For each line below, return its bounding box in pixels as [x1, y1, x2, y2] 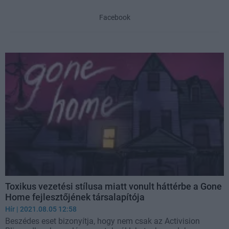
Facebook [99, 13, 130, 22]
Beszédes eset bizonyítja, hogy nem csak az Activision [5, 216, 200, 226]
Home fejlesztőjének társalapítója [5, 191, 145, 202]
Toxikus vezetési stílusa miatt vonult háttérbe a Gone [5, 180, 222, 192]
